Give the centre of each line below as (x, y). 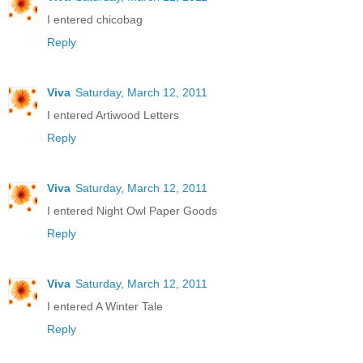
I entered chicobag (95, 19)
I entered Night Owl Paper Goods (132, 210)
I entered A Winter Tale (105, 306)
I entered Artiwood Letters (113, 115)
